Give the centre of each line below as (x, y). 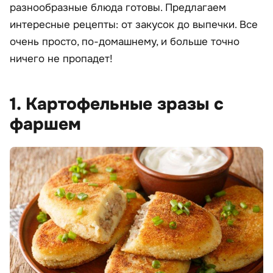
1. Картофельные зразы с (117, 105)
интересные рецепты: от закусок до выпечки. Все (134, 25)
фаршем (45, 125)
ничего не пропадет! (61, 59)
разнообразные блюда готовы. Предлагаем (118, 8)
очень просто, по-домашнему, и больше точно (125, 42)
